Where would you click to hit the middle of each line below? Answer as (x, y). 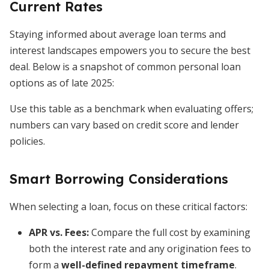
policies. (27, 141)
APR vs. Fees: (59, 232)
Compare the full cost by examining (170, 232)
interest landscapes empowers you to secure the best (130, 50)
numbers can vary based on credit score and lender (124, 125)
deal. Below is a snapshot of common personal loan (125, 67)
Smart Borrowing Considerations (119, 179)
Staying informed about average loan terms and (118, 34)
